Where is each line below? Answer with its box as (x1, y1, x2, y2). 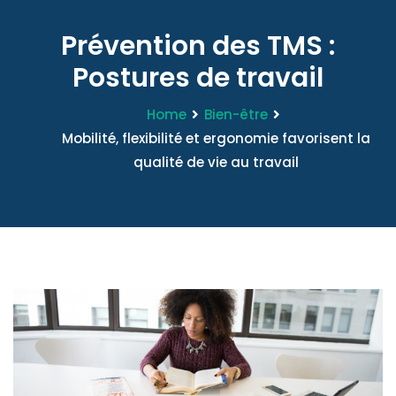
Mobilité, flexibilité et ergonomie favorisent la (61, 129, 370, 148)
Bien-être (203, 105, 268, 124)
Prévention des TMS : (61, 27, 335, 65)
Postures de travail (72, 59, 324, 96)
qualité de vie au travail (133, 153, 299, 171)
